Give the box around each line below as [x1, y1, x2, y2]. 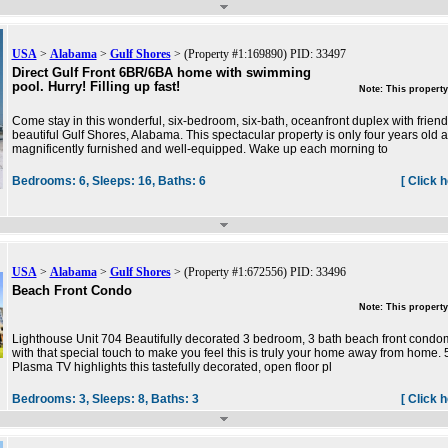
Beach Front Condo [11, 283, 132, 299]
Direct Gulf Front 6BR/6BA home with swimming [11, 65, 311, 81]
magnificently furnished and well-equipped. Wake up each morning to [11, 142, 388, 157]
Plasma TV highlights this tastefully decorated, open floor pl [11, 360, 332, 375]
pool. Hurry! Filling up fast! [11, 79, 180, 95]
